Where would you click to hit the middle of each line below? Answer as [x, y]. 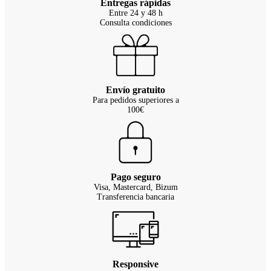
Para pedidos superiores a [135, 100]
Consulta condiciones [135, 23]
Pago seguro [135, 177]
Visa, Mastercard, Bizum [135, 188]
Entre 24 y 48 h [135, 13]
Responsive [135, 264]
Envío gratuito [135, 90]
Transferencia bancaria [135, 197]
